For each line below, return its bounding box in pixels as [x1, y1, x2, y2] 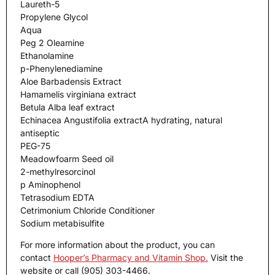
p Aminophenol [20, 179, 80, 190]
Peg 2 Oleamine [20, 37, 84, 48]
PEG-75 [20, 141, 50, 152]
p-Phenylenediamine [20, 63, 103, 74]
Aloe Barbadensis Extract [20, 76, 122, 87]
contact [20, 252, 53, 263]
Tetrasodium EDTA [20, 192, 95, 203]
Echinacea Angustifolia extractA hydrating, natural [20, 115, 222, 126]
